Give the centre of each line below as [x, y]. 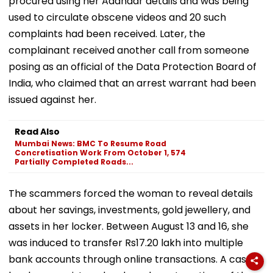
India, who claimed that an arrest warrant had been [132, 83]
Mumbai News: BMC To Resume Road [90, 143]
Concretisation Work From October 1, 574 [100, 152]
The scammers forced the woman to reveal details [131, 193]
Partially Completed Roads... [74, 161]
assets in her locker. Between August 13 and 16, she [129, 226]
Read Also [37, 131]
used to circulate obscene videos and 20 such [117, 17]
